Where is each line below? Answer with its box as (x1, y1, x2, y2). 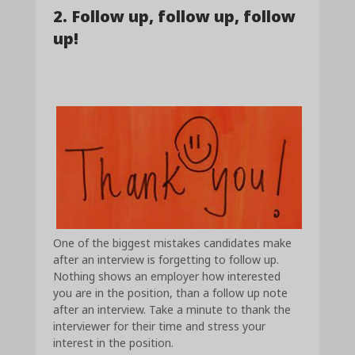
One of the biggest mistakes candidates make (53, 235, 292, 250)
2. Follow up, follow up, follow (53, 5, 296, 27)
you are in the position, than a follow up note (53, 284, 288, 300)
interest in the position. (53, 334, 174, 350)
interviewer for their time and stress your (53, 318, 266, 334)
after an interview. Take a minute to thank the (53, 301, 292, 317)
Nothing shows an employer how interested (53, 268, 281, 284)
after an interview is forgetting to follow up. (53, 251, 280, 267)
